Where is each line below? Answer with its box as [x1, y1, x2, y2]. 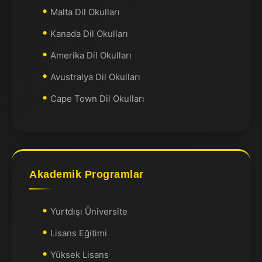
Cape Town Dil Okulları [50, 93, 144, 104]
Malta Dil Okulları [50, 6, 120, 18]
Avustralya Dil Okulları [50, 71, 140, 82]
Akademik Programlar [29, 168, 144, 180]
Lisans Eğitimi [50, 227, 107, 239]
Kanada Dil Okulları [50, 28, 128, 39]
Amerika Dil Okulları [50, 50, 132, 61]
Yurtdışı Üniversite [50, 206, 127, 217]
